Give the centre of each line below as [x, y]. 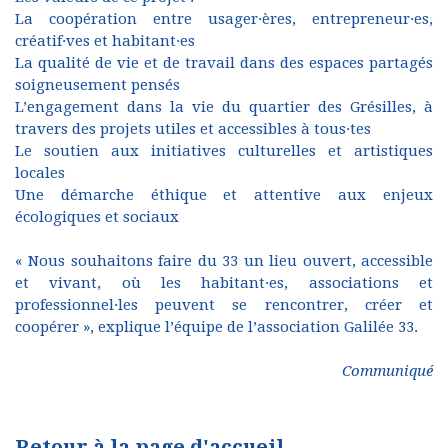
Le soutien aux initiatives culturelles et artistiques [224, 151]
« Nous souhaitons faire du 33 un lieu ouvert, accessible [224, 261]
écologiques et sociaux [97, 217]
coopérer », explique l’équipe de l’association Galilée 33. [216, 327]
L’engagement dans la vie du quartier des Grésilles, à [224, 107]
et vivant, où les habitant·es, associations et [224, 283]
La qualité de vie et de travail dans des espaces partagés [224, 63]
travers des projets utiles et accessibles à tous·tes [193, 129]
